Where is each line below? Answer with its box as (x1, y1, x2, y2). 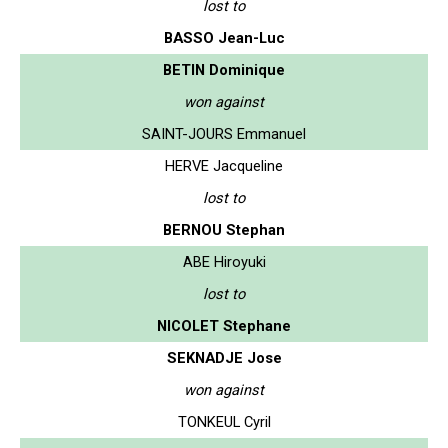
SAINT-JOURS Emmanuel (142, 124, 306, 143)
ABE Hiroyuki (182, 252, 266, 271)
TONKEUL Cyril (177, 412, 271, 431)
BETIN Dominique (163, 60, 285, 79)
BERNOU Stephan (163, 220, 285, 239)
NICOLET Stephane (157, 316, 291, 335)
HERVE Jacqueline (165, 156, 283, 175)
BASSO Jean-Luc (163, 28, 285, 47)
